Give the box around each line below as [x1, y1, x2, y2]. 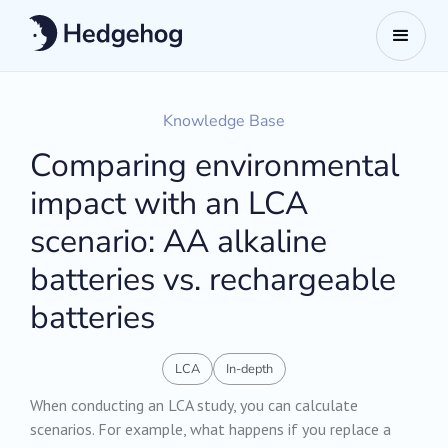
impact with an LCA [30, 182, 309, 225]
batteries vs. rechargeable [30, 258, 397, 301]
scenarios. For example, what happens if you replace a [30, 419, 392, 440]
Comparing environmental [30, 144, 400, 187]
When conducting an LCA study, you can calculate [30, 395, 359, 416]
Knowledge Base [163, 110, 285, 132]
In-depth [226, 359, 273, 378]
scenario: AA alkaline [30, 220, 328, 263]
